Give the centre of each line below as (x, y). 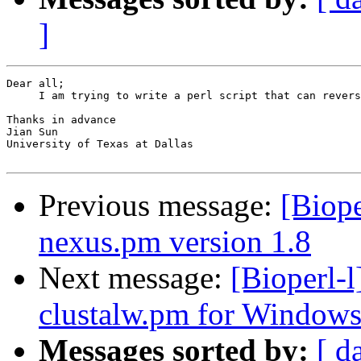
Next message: (135, 278)
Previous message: (160, 205)
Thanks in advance (61, 120)
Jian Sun (32, 132)
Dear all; (35, 84)
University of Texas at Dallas (100, 144)
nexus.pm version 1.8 (175, 242)
